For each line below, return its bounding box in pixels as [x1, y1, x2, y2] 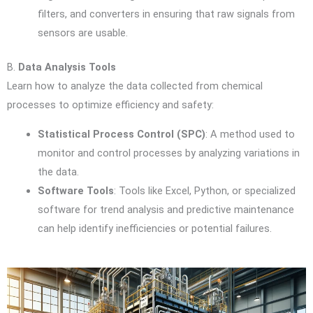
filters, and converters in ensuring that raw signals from [37, 8, 295, 21]
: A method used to [205, 127, 295, 140]
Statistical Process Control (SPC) [37, 127, 205, 140]
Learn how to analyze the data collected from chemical [7, 80, 263, 93]
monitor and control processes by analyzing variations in [37, 146, 300, 159]
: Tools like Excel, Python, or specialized [113, 184, 296, 197]
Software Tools [37, 184, 114, 197]
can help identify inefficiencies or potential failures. [37, 221, 272, 235]
